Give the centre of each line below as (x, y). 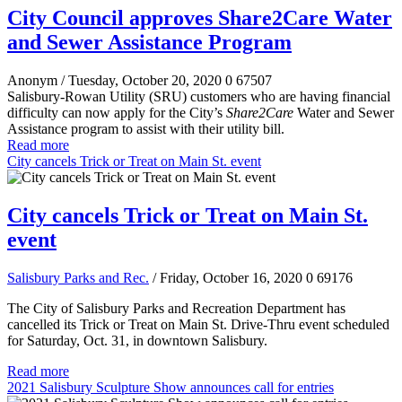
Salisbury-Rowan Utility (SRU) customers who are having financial (199, 97)
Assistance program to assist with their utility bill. (148, 129)
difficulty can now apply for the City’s (117, 113)
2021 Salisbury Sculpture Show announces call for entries (170, 388)
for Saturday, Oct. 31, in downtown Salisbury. (137, 341)
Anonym (34, 81)
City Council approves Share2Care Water (200, 18)
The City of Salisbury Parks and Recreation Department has (176, 309)
